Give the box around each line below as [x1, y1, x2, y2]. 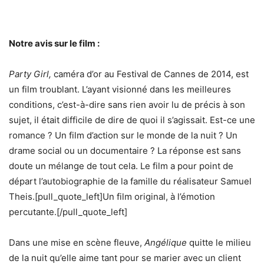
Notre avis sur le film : [9, 37, 100, 49]
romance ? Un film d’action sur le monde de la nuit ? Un [9, 129, 237, 141]
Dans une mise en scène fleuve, [9, 236, 144, 248]
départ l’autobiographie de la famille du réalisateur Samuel [9, 175, 252, 187]
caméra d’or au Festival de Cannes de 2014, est [54, 68, 249, 80]
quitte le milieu [187, 236, 251, 248]
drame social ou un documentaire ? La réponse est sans [9, 144, 241, 156]
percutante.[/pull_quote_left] [9, 206, 127, 217]
